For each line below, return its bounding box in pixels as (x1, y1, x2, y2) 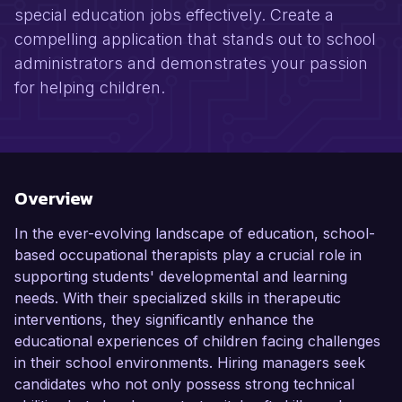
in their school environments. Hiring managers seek (14, 354, 365, 372)
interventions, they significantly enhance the (14, 310, 314, 329)
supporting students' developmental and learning (14, 267, 347, 286)
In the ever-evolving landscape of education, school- (14, 224, 375, 243)
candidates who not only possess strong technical (14, 375, 354, 394)
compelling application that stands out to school (14, 30, 376, 49)
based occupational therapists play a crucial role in (14, 246, 362, 265)
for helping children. (14, 78, 165, 98)
